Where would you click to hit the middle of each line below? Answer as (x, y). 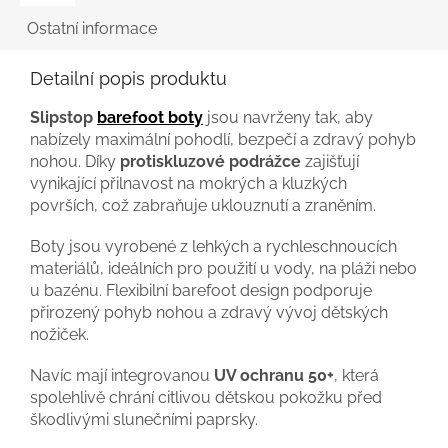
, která (356, 375)
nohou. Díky (75, 161)
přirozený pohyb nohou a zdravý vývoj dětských (209, 312)
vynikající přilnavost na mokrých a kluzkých (188, 183)
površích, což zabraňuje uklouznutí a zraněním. (203, 205)
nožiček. (59, 334)
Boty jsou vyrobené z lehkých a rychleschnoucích (213, 246)
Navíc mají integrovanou (122, 375)
